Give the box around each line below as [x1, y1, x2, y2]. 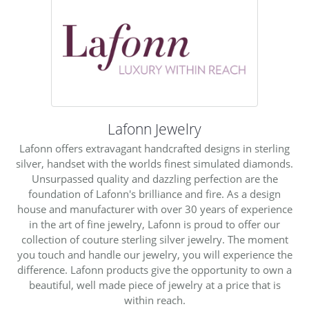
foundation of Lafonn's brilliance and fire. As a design [28, 187, 281, 201]
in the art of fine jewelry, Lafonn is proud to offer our [29, 217, 280, 231]
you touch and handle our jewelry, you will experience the [17, 248, 292, 261]
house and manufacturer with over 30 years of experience [17, 202, 292, 216]
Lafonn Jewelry [108, 119, 201, 139]
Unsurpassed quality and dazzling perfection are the [31, 172, 278, 186]
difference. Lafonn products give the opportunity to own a [17, 263, 292, 277]
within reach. [123, 293, 186, 307]
